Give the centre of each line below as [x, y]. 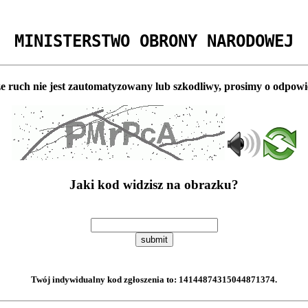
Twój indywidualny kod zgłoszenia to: [105, 280]
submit [154, 240]
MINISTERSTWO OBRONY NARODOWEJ [154, 41]
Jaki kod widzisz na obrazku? [154, 185]
